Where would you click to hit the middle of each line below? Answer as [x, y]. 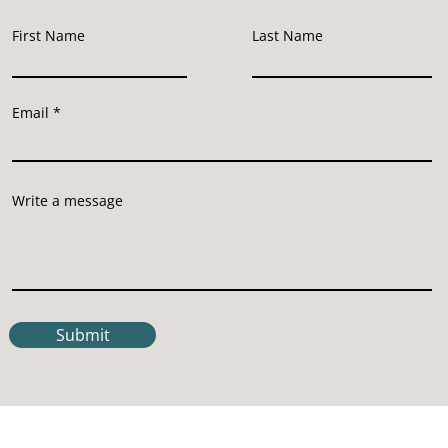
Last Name [287, 36]
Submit [82, 335]
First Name [48, 36]
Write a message [67, 201]
